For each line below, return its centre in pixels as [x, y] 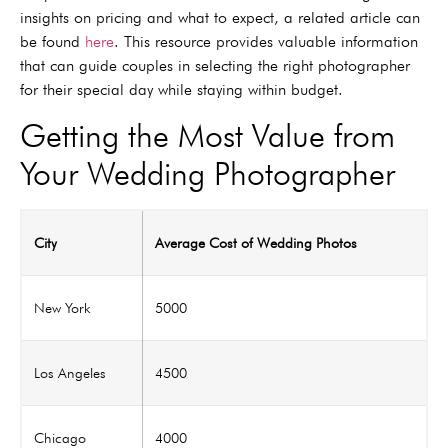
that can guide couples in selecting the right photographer [215, 66]
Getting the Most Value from [207, 135]
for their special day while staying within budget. [181, 90]
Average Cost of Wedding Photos [256, 242]
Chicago [60, 437]
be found [52, 42]
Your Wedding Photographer [207, 173]
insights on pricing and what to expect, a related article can [220, 18]
